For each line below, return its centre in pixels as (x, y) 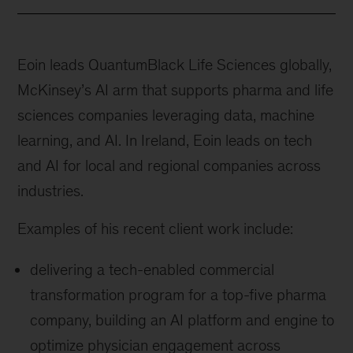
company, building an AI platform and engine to (182, 320)
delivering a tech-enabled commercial (152, 270)
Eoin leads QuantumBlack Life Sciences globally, (175, 65)
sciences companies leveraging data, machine (166, 115)
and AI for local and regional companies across (169, 166)
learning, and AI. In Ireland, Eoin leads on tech (165, 141)
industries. (51, 191)
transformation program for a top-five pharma (178, 295)
